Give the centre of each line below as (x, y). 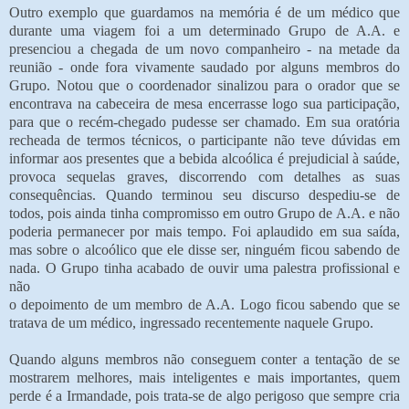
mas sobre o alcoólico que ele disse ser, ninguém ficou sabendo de (204, 249)
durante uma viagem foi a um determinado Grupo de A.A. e (204, 30)
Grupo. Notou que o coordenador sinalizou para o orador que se (204, 85)
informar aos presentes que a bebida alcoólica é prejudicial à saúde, (204, 158)
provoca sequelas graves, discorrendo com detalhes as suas (204, 176)
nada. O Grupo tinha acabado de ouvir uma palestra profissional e (204, 267)
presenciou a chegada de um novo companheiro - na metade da (204, 48)
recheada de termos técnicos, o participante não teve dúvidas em (204, 140)
